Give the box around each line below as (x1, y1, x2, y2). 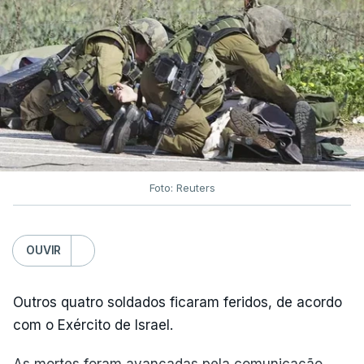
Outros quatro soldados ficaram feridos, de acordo (13, 293, 342, 310)
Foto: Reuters (149, 180, 215, 194)
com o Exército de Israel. (13, 316, 173, 333)
